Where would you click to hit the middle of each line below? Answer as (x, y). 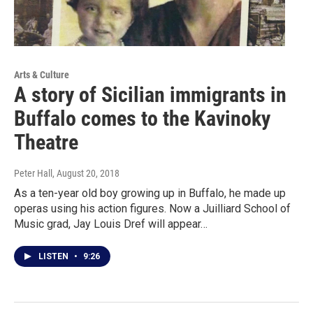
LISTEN (54, 257)
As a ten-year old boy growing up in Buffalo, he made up (150, 194)
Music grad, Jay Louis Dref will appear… (111, 224)
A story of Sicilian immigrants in (150, 95)
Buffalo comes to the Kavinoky (142, 119)
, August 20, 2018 (86, 174)
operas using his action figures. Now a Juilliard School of (152, 209)
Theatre (46, 143)
